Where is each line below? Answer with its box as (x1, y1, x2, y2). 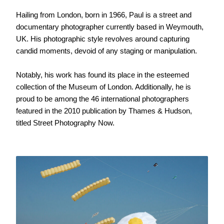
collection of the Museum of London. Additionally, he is (16, 82, 191, 91)
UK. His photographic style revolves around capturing (16, 34, 190, 43)
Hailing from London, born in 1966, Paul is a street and (16, 10, 192, 19)
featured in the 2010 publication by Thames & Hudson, (16, 106, 192, 115)
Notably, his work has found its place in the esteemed (16, 70, 189, 79)
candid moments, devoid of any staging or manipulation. (16, 46, 199, 55)
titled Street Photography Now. (16, 118, 115, 127)
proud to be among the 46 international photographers (16, 94, 189, 103)
